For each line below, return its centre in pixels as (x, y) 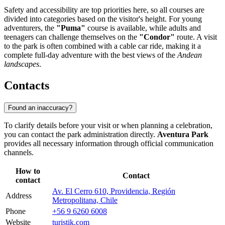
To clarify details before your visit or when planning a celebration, (108, 125)
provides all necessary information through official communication (109, 143)
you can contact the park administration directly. (81, 134)
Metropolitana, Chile (85, 200)
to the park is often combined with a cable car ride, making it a (102, 46)
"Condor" (157, 37)
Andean (190, 55)
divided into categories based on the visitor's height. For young (103, 19)
